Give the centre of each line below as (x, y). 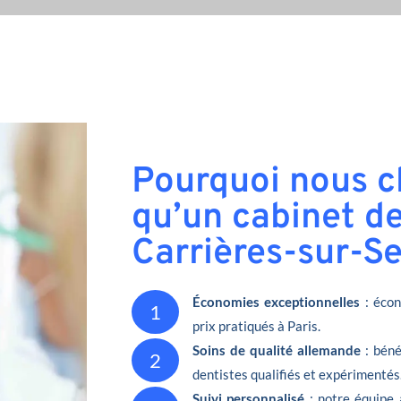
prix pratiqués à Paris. (256, 325)
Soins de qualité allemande (277, 350)
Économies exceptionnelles (277, 301)
